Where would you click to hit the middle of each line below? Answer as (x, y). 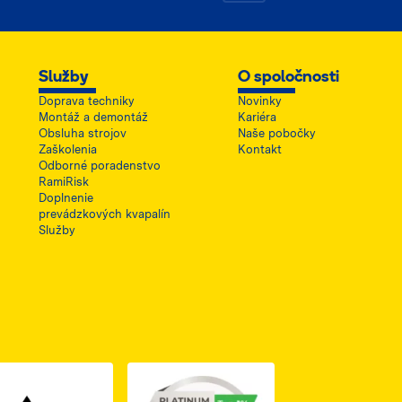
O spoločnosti (288, 77)
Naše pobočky (276, 133)
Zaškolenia (68, 149)
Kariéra (257, 117)
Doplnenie (66, 197)
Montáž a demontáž (94, 117)
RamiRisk (64, 181)
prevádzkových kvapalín (105, 214)
